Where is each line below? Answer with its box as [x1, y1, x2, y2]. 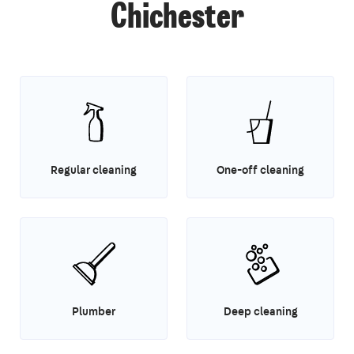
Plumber [72, 304, 115, 319]
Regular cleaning [51, 163, 137, 178]
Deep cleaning [223, 304, 298, 319]
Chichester [110, 2, 244, 36]
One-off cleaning [217, 163, 304, 178]
